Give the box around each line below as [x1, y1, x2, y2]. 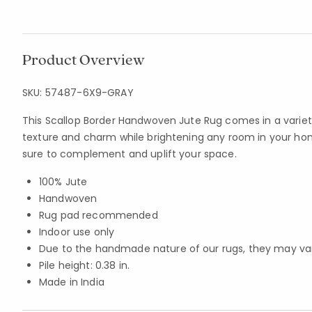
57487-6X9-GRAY [45, 86, 134, 100]
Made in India [39, 275, 104, 289]
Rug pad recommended [39, 208, 158, 222]
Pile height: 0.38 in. [39, 258, 130, 272]
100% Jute [39, 175, 88, 189]
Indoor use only [39, 225, 115, 239]
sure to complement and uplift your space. [22, 147, 237, 161]
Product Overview [22, 49, 145, 69]
